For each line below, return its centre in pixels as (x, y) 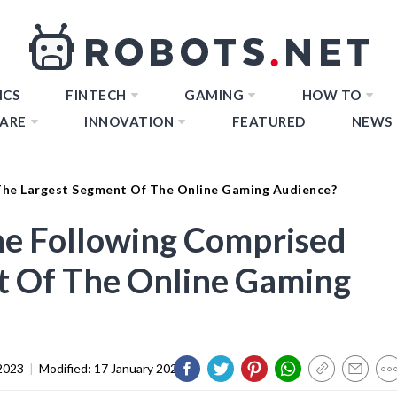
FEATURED (269, 121)
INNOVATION (129, 121)
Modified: (66, 368)
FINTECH (96, 95)
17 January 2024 (139, 368)
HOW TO (331, 95)
